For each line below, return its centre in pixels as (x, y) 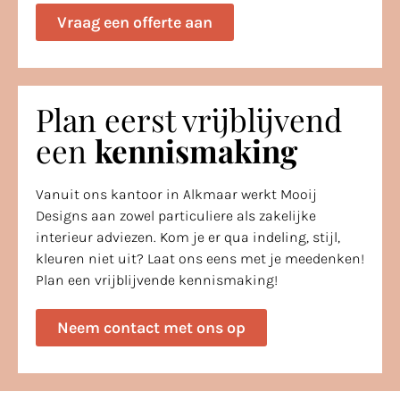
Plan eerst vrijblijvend (189, 119)
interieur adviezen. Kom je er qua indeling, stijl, (188, 237)
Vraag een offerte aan (135, 22)
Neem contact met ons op (151, 327)
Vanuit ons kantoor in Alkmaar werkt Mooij (176, 194)
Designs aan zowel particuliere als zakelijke (176, 215)
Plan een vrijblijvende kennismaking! (157, 279)
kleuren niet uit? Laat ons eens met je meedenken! (200, 258)
